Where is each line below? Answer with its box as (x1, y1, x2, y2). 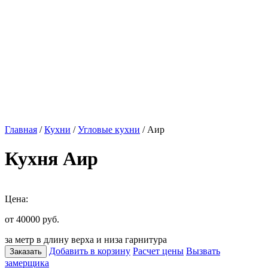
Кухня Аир (5, 148, 98, 170)
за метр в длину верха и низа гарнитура (5, 234, 167, 245)
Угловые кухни (78, 124, 140, 135)
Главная (5, 124, 37, 135)
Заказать (10, 246, 42, 256)
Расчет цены (133, 245, 184, 256)
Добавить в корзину (49, 245, 130, 256)
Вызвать (186, 245, 220, 256)
